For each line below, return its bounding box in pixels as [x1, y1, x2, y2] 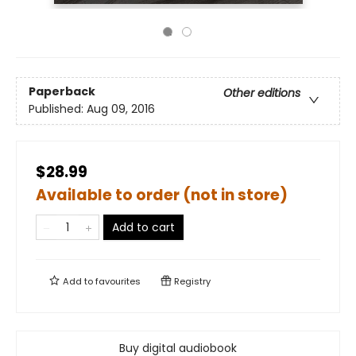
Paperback [29, 83, 95, 100]
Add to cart [112, 219, 175, 235]
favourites [95, 275, 141, 288]
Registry [172, 275, 211, 288]
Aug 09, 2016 [87, 101, 155, 118]
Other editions [223, 85, 300, 102]
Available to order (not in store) [36, 184, 288, 206]
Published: [29, 101, 87, 118]
